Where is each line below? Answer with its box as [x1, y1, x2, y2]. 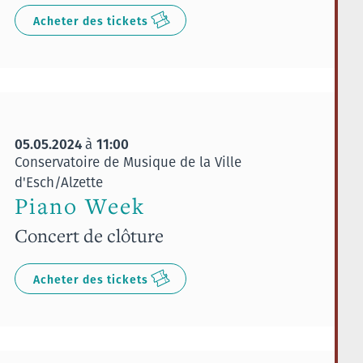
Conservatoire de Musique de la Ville [14, 152, 241, 172]
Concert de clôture [14, 223, 164, 247]
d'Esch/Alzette [14, 172, 103, 192]
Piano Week [14, 191, 145, 220]
